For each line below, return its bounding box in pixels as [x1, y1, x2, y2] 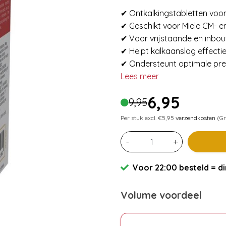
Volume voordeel [121, 189, 202, 201]
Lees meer [121, 71, 159, 81]
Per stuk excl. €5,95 [121, 114, 176, 122]
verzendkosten [176, 114, 215, 122]
